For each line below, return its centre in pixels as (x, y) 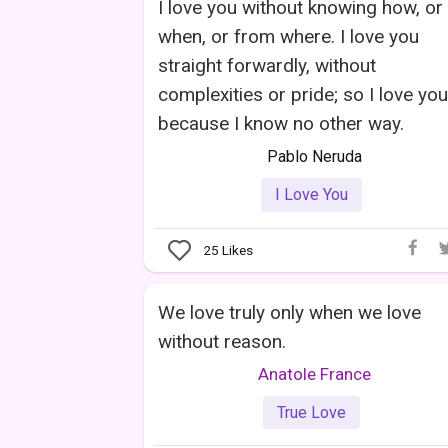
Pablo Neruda (314, 157)
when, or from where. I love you (288, 37)
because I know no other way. (281, 124)
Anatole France (314, 373)
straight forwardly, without (267, 66)
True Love (311, 412)
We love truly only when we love (289, 312)
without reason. (222, 341)
